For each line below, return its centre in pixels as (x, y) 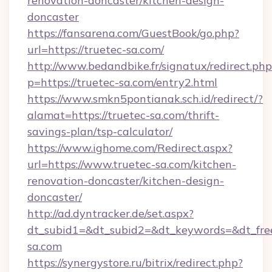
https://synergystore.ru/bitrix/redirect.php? (135, 263)
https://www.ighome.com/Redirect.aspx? (130, 148)
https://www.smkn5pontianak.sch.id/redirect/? (145, 99)
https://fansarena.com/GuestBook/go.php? (133, 33)
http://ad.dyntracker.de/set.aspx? (110, 213)
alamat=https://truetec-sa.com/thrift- (123, 115)
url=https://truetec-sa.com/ (96, 49)
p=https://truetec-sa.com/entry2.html (122, 82)
